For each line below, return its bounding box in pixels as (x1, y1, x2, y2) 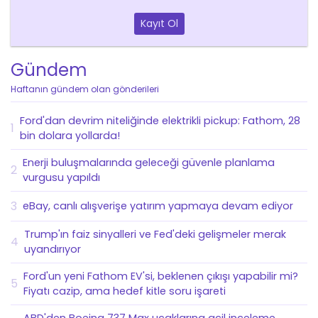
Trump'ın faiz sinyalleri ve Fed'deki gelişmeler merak (24, 226, 286, 241)
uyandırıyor (24, 241, 81, 256)
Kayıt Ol (140, 16, 178, 31)
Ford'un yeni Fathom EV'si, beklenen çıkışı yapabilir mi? (23, 268, 298, 283)
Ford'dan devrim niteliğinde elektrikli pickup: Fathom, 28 (20, 114, 300, 128)
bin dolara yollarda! (20, 128, 120, 143)
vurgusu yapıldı (23, 170, 100, 185)
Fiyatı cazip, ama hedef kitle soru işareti (23, 283, 226, 298)
